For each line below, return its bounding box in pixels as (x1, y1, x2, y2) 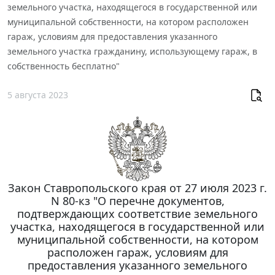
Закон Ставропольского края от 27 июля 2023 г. (8, 180, 267, 195)
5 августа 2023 (7, 89, 68, 101)
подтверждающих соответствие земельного (17, 206, 258, 221)
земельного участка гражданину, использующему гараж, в (7, 45, 257, 57)
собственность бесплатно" (7, 60, 120, 72)
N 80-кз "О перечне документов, (50, 193, 225, 208)
